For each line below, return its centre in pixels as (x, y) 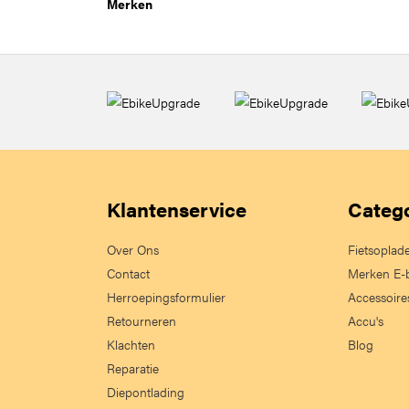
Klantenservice (177, 209)
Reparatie (133, 368)
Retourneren (142, 320)
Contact (128, 273)
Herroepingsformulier (166, 297)
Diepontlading (146, 392)
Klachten (131, 344)
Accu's (366, 320)
